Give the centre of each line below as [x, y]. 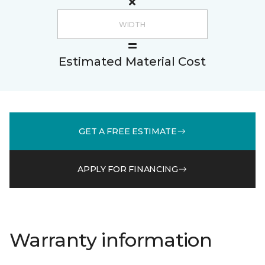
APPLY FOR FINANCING [128, 169]
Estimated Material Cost [132, 62]
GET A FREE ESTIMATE [128, 131]
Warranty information [111, 240]
